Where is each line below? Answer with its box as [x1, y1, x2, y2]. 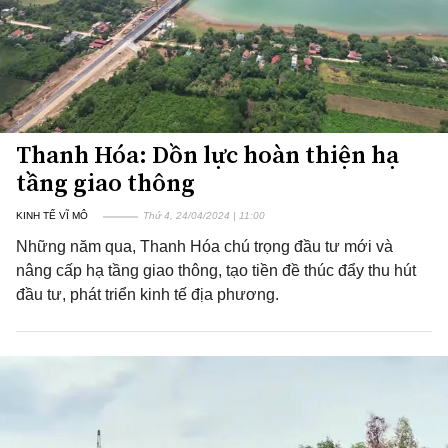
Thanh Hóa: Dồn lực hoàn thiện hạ [16, 138, 399, 171]
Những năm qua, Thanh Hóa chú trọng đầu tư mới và [16, 238, 393, 255]
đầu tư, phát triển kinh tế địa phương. [16, 286, 279, 303]
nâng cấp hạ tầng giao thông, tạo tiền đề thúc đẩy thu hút [16, 262, 416, 279]
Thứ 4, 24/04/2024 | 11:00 [143, 210, 265, 221]
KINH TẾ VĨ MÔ [16, 210, 88, 221]
